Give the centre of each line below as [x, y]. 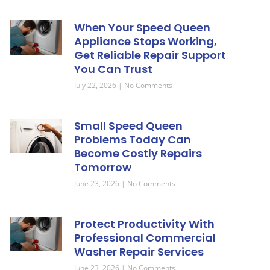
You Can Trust [114, 69]
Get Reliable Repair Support [150, 55]
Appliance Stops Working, [146, 41]
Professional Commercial [145, 238]
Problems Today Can [133, 140]
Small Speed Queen [129, 126]
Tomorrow [103, 167]
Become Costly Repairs [138, 153]
